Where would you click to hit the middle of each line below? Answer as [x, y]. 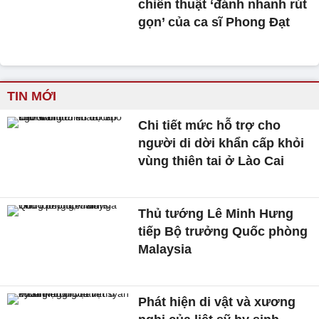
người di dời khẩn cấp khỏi [221, 143]
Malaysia [165, 249]
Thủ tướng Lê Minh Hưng [216, 213]
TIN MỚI [32, 96]
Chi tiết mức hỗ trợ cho [210, 126]
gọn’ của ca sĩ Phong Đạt [214, 22]
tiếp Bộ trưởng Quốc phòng [223, 231]
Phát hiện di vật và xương [217, 302]
